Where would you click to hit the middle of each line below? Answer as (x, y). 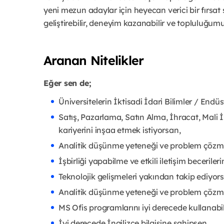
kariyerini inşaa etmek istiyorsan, (120, 130)
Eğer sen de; (67, 83)
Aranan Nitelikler (94, 60)
